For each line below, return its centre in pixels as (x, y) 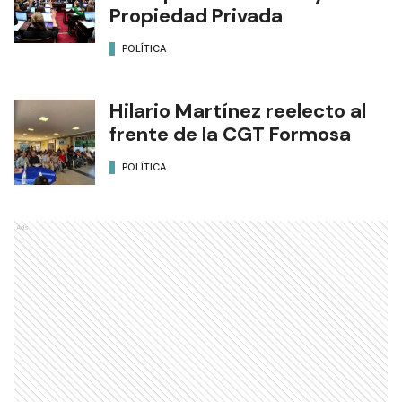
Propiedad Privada (196, 15)
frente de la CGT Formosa (230, 134)
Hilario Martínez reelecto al (238, 110)
